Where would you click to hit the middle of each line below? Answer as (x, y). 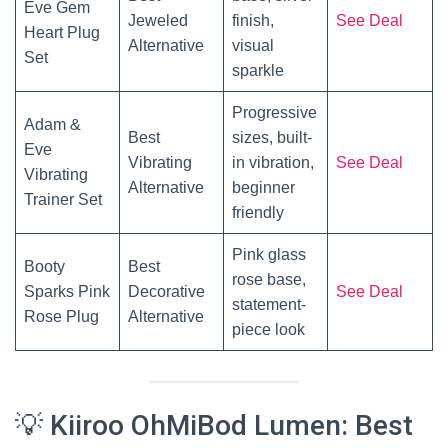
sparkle (258, 70)
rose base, (269, 279)
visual (253, 45)
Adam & (52, 124)
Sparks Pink (67, 291)
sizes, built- (272, 137)
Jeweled (158, 20)
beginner (263, 187)
